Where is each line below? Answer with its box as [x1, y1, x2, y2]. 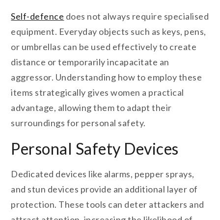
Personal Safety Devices [11, 139, 179, 159]
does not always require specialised [64, 11, 209, 22]
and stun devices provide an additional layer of [11, 184, 198, 195]
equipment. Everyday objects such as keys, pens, [11, 26, 206, 37]
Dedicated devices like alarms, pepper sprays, [11, 168, 194, 180]
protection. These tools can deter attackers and [11, 199, 204, 210]
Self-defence [11, 11, 64, 22]
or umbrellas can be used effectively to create [11, 41, 197, 53]
